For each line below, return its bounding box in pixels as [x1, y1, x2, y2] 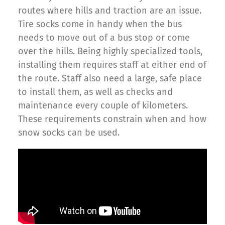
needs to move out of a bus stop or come [18, 32, 190, 44]
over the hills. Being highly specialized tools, [18, 46, 202, 57]
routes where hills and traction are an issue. [18, 5, 201, 17]
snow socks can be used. [18, 127, 120, 139]
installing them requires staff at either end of [18, 59, 206, 71]
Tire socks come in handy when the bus [18, 19, 182, 30]
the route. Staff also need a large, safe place [18, 73, 202, 84]
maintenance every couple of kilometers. [18, 100, 188, 111]
